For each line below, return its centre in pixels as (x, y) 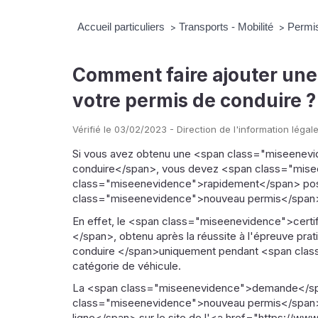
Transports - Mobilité (227, 27)
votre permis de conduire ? (194, 101)
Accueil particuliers (122, 27)
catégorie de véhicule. (127, 265)
